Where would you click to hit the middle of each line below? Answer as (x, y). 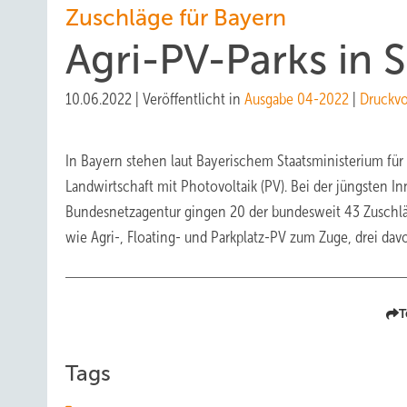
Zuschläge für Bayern (176, 18)
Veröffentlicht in (194, 99)
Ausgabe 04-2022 (297, 99)
